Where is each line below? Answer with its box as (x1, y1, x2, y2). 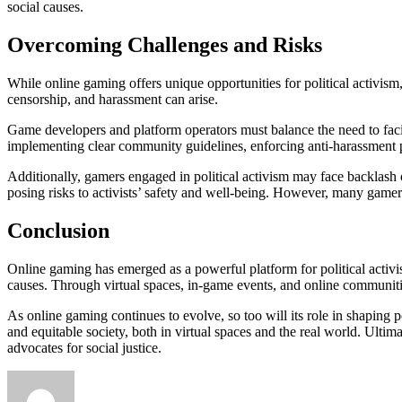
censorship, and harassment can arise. (7, 92, 218, 108)
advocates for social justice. (7, 339, 162, 355)
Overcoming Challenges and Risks (7, 33, 322, 57)
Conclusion (7, 219, 109, 243)
